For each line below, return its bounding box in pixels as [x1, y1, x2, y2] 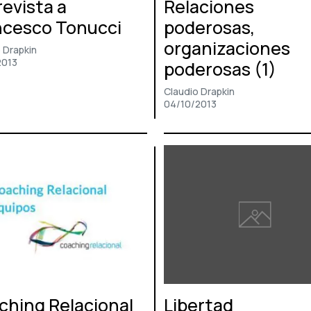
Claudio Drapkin [164, 85, 235, 99]
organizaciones [164, 36, 290, 61]
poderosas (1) [164, 57, 276, 82]
